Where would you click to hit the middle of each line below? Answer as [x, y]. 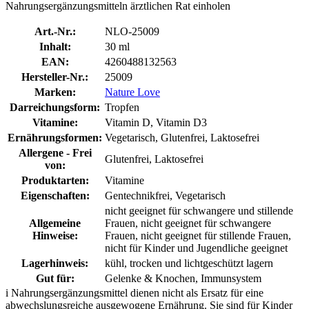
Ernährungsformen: [55, 137]
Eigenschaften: [55, 195]
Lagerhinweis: [55, 263]
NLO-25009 [132, 31]
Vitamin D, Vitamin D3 [156, 122]
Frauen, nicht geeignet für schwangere [188, 223]
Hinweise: [55, 235]
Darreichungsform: [55, 107]
